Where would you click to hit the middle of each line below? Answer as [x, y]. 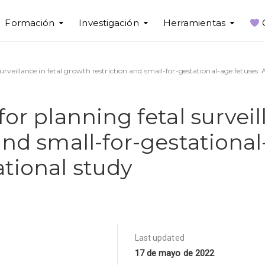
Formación [30, 23]
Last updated [159, 237]
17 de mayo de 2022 [174, 253]
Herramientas [194, 23]
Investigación [109, 23]
